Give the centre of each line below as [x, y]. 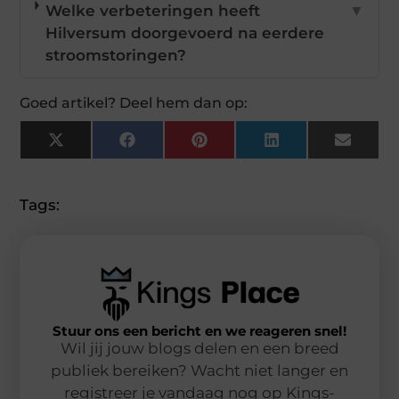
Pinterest [242, 147]
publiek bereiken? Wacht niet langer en [199, 370]
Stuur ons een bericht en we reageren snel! [199, 330]
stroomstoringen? [116, 56]
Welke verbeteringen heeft [153, 11]
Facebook [173, 147]
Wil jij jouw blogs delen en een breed [199, 348]
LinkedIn [313, 147]
